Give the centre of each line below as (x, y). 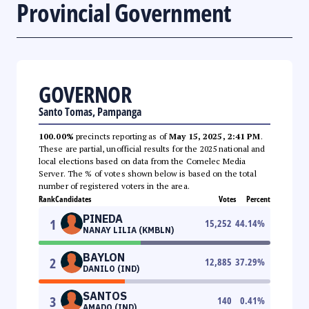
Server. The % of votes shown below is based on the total (148, 173)
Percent (258, 199)
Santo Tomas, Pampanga (90, 111)
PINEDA (103, 218)
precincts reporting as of (121, 136)
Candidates (73, 199)
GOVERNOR (85, 94)
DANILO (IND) (111, 268)
